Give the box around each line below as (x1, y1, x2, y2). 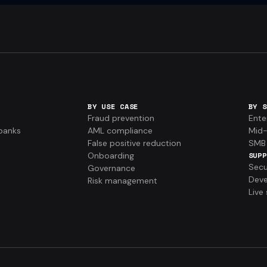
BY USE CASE (88, 101, 138, 111)
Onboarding (88, 150, 135, 161)
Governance (88, 162, 136, 173)
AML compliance (88, 125, 153, 136)
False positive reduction (88, 137, 182, 148)
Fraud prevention (88, 112, 155, 123)
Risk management (88, 175, 158, 186)
